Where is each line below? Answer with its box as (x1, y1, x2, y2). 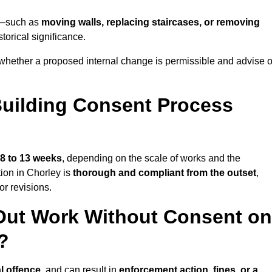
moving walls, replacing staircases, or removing (41, 17, 260, 28)
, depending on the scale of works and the (62, 153, 240, 164)
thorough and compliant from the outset (73, 168, 256, 178)
